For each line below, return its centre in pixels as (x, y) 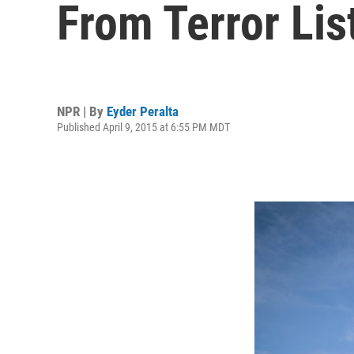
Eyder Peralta (143, 111)
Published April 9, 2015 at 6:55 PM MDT (143, 127)
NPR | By (82, 111)
